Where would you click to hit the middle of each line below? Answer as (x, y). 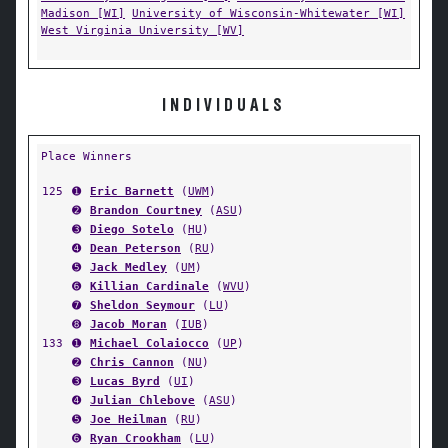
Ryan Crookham (135, 438)
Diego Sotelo (132, 229)
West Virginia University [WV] (142, 30)
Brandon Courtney (146, 210)
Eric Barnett (132, 191)
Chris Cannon (132, 362)
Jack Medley (128, 267)
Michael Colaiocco (149, 343)
